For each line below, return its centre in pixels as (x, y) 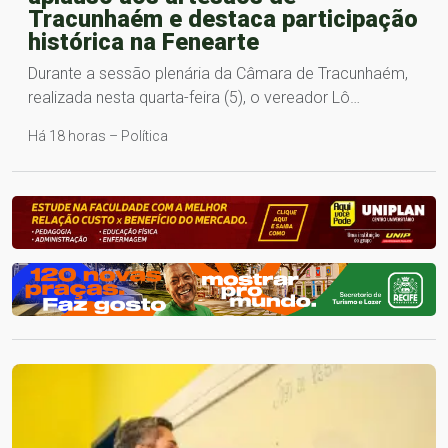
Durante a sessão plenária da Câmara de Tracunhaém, (218, 74)
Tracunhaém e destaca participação (223, 19)
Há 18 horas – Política (98, 136)
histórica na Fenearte (143, 42)
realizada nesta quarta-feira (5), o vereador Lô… (194, 98)
